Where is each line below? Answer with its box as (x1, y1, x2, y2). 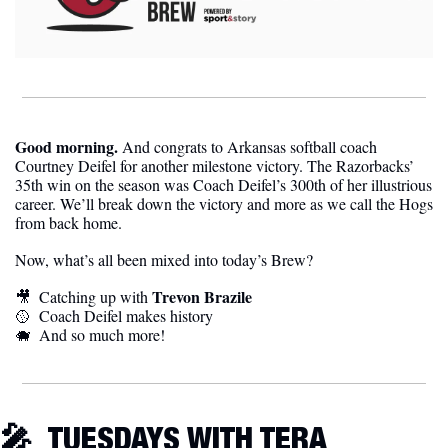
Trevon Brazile (152, 285, 252, 309)
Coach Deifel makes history (39, 305, 217, 327)
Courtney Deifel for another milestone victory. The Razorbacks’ (15, 155, 414, 177)
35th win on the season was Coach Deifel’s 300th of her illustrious (15, 174, 432, 196)
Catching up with (39, 286, 152, 308)
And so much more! (39, 324, 165, 346)
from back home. (15, 212, 122, 234)
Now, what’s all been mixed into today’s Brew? (15, 249, 313, 271)
